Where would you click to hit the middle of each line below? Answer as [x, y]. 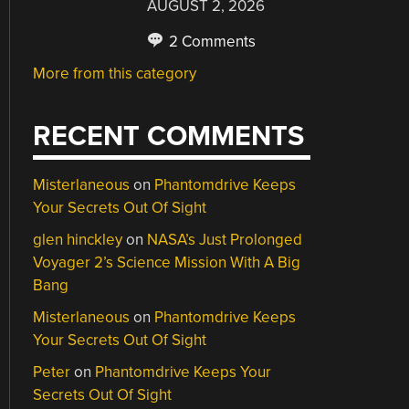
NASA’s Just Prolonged [225, 240]
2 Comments [211, 41]
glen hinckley [78, 240]
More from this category [115, 73]
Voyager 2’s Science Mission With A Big [167, 262]
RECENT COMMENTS [169, 136]
